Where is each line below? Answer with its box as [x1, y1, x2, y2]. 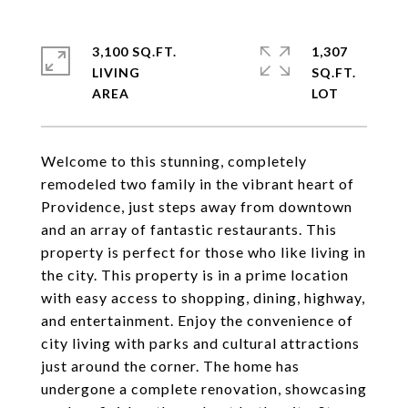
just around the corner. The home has [41, 357, 300, 374]
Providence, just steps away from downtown [41, 198, 352, 215]
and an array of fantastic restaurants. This [41, 220, 337, 238]
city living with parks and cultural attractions [41, 334, 360, 352]
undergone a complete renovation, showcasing [41, 380, 367, 397]
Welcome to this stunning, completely [41, 152, 307, 169]
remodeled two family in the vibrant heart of [41, 175, 354, 192]
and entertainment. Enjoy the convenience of [41, 311, 353, 329]
